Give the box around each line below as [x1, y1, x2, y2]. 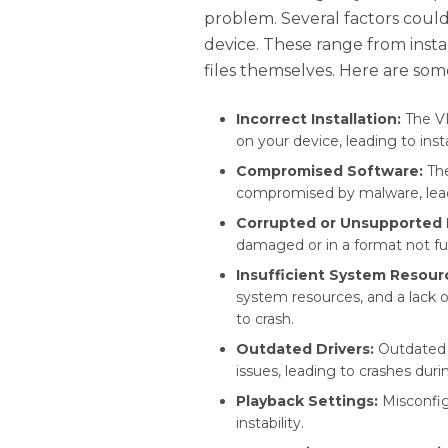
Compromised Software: [236, 162, 423, 181]
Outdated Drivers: [236, 340, 374, 359]
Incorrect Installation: [236, 110, 401, 129]
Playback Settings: [236, 392, 378, 411]
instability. [236, 414, 304, 433]
